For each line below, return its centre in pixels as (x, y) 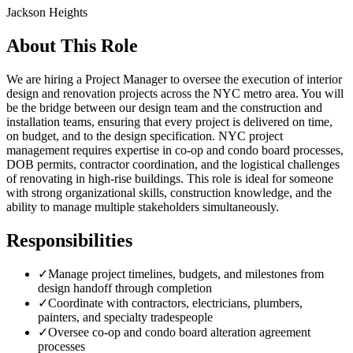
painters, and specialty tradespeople (125, 318)
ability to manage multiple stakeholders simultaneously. (143, 206)
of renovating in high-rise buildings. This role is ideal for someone (170, 178)
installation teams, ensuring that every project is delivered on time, (169, 121)
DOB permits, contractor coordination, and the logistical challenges (173, 164)
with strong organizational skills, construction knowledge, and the (169, 192)
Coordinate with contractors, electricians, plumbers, (175, 303)
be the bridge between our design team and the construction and (164, 107)
